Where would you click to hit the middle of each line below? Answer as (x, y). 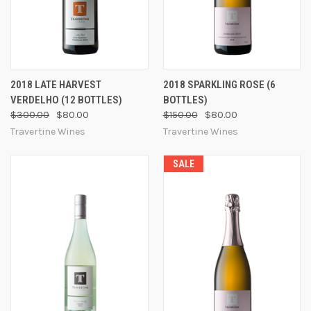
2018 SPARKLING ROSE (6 (219, 84)
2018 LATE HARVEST (56, 84)
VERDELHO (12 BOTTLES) (66, 100)
